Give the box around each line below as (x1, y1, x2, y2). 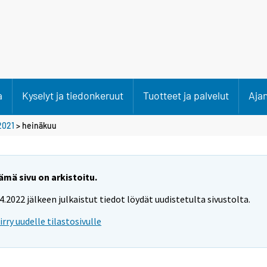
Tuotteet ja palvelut (143, 89, 229, 102)
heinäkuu (22, 120, 57, 131)
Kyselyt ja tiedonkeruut (22, 89, 123, 102)
